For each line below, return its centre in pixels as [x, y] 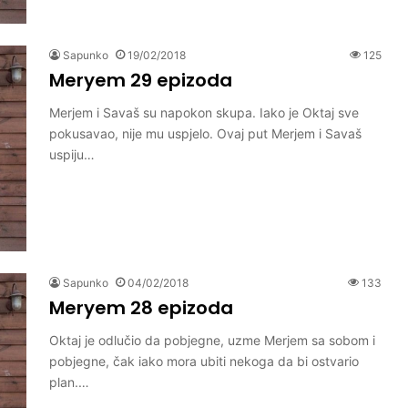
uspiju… [72, 154]
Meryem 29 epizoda [141, 80]
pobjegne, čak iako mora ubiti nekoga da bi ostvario [204, 361]
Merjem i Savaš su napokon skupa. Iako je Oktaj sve [204, 112]
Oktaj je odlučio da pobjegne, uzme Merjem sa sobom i [212, 340]
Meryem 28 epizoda [141, 307]
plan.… [69, 382]
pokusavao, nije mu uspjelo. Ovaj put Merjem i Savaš [205, 133]
